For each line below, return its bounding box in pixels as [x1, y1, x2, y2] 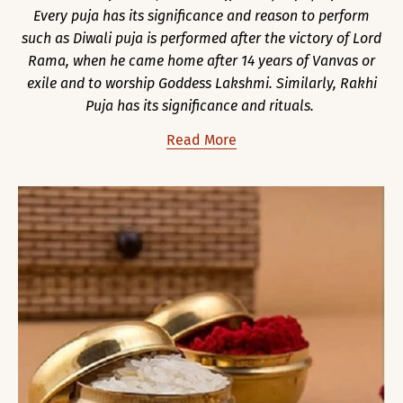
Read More [166, 130, 237, 148]
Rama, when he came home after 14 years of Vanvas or [28, 51, 375, 69]
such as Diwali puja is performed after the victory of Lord [22, 29, 381, 47]
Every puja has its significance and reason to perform [33, 6, 370, 24]
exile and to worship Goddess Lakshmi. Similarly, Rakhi [26, 74, 377, 92]
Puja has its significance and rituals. [85, 96, 318, 114]
